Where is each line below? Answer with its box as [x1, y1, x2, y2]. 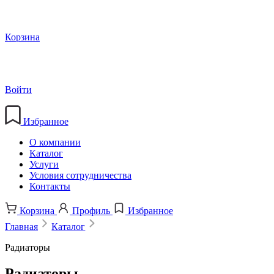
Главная [5, 221, 38, 232]
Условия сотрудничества [29, 169, 131, 180]
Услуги [29, 158, 59, 169]
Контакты [29, 180, 70, 191]
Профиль [70, 205, 113, 216]
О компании [29, 136, 81, 147]
